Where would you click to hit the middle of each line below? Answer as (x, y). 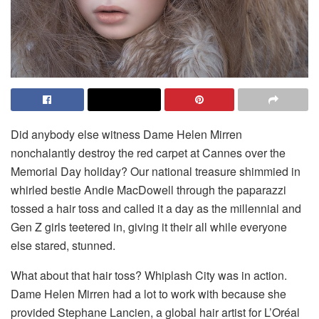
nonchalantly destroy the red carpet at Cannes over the (148, 152)
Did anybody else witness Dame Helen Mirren (126, 134)
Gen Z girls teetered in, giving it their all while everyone (149, 226)
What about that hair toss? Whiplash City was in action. (149, 275)
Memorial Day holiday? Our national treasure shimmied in (156, 171)
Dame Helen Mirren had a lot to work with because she (148, 293)
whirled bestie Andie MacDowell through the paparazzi (148, 189)
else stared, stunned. (63, 245)
